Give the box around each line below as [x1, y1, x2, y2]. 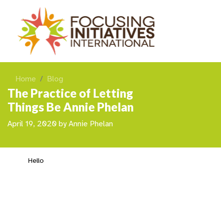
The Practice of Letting [7, 86, 133, 101]
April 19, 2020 [7, 119, 57, 129]
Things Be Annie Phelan [7, 100, 134, 114]
